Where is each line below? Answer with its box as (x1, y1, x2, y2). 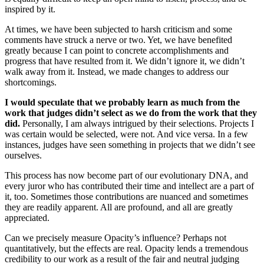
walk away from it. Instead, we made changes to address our (5, 66, 229, 77)
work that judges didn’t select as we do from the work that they (5, 107, 257, 118)
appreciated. (5, 212, 49, 223)
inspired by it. (5, 4, 55, 14)
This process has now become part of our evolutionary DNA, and (5, 170, 248, 180)
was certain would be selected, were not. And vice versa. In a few (5, 128, 248, 139)
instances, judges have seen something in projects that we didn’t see (5, 139, 255, 150)
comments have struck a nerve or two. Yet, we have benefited (5, 34, 232, 45)
